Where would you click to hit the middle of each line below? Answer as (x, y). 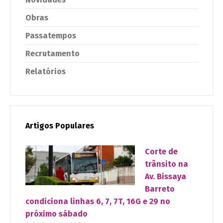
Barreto (160, 189)
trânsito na (167, 164)
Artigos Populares (60, 126)
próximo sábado (56, 214)
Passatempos (51, 36)
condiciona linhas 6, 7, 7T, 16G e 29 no (98, 202)
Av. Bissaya (166, 177)
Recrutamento (53, 54)
